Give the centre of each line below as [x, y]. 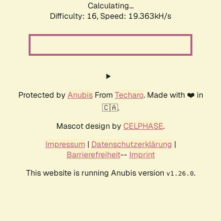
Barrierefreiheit [93, 155]
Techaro [129, 95]
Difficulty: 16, [75, 16]
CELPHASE [143, 126]
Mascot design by [90, 126]
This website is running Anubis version [96, 173]
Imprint [142, 155]
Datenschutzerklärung [131, 145]
